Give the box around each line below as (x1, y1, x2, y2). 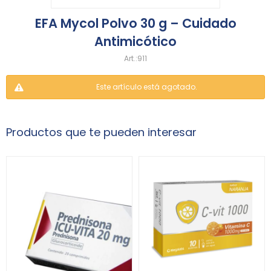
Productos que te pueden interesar (6, 125, 197, 140)
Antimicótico (94, 33, 177, 50)
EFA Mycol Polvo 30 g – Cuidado (34, 15, 237, 32)
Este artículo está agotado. (96, 82, 197, 92)
